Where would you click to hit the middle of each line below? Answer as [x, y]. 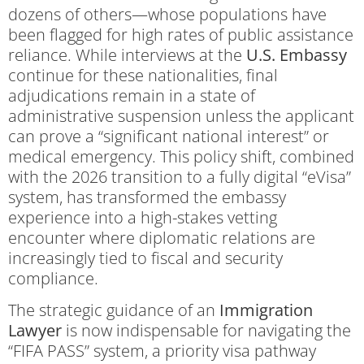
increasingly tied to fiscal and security [145, 258]
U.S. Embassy [297, 55]
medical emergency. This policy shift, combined [181, 156]
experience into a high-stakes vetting [143, 217]
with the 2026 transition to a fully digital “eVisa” [180, 177]
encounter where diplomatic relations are [162, 238]
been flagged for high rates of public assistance [181, 35]
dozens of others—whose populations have [167, 14]
